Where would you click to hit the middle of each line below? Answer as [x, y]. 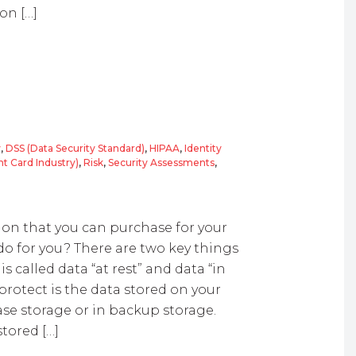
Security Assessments [161, 163]
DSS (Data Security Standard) [75, 148]
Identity [203, 148]
